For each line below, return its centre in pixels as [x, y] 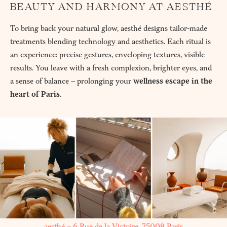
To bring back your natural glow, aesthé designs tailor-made [109, 28]
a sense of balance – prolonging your [72, 81]
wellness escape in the [173, 81]
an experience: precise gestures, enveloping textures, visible [107, 55]
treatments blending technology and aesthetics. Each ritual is [110, 42]
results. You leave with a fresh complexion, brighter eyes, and [111, 68]
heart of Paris [35, 94]
